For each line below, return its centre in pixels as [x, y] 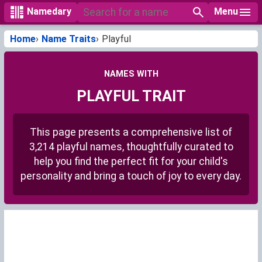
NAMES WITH [131, 74]
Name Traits [69, 39]
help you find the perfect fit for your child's [131, 162]
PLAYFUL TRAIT [131, 96]
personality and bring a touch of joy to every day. [131, 176]
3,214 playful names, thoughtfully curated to [131, 147]
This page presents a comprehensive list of [131, 132]
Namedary [49, 12]
